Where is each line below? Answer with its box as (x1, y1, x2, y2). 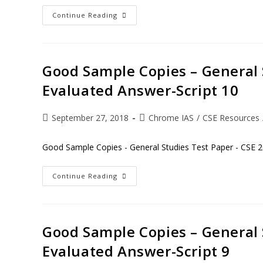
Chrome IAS (149, 112, 194, 123)
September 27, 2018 (52, 112, 129, 123)
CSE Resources (203, 112, 259, 123)
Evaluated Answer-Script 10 (42, 80, 239, 100)
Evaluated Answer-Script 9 (42, 241, 231, 261)
